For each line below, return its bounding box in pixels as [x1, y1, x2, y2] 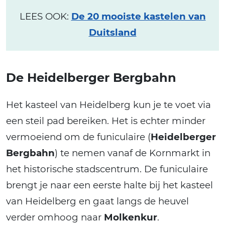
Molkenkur [104, 211, 157, 223]
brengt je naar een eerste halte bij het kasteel [6, 179, 213, 191]
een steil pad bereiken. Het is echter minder [6, 115, 205, 127]
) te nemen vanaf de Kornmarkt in [55, 147, 210, 159]
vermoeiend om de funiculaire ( [6, 131, 151, 143]
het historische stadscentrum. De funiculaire [6, 163, 208, 175]
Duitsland [88, 27, 137, 39]
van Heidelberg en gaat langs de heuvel [6, 195, 189, 207]
